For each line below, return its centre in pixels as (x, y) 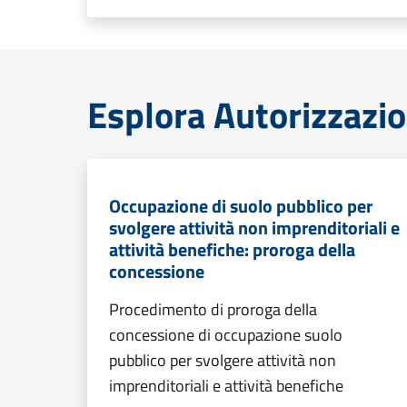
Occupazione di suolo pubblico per (241, 206)
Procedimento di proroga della (213, 309)
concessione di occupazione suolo (226, 335)
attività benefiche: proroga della (232, 249)
